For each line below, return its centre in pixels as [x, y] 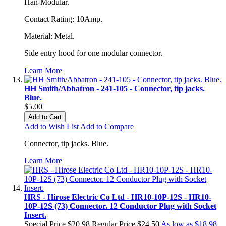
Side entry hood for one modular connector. [93, 53]
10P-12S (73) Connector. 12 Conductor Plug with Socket [120, 206]
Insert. [35, 215]
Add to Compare [107, 126]
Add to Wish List [51, 126]
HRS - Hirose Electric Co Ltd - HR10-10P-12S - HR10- [118, 197]
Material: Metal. [49, 36]
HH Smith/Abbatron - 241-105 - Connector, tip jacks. [115, 88]
